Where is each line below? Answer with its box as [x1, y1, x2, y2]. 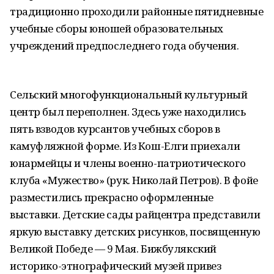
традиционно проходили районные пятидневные [10, 4, 264, 18]
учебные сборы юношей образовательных [10, 21, 223, 35]
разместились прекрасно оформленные [10, 190, 213, 204]
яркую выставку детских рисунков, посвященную [10, 224, 261, 239]
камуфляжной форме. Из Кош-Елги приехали [10, 139, 240, 153]
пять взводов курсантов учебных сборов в [10, 122, 220, 136]
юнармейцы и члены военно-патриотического [10, 156, 246, 170]
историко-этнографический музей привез [10, 259, 221, 273]
